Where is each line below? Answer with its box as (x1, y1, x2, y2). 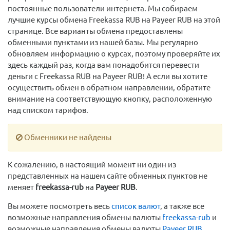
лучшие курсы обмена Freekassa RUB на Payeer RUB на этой (8, 15, 220, 25)
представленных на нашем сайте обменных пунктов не (8, 171, 207, 181)
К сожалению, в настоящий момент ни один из (8, 160, 176, 169)
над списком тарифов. (8, 106, 88, 115)
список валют (111, 202, 160, 211)
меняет (8, 183, 35, 192)
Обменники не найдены (23, 133, 111, 142)
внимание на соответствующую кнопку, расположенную (8, 94, 212, 104)
